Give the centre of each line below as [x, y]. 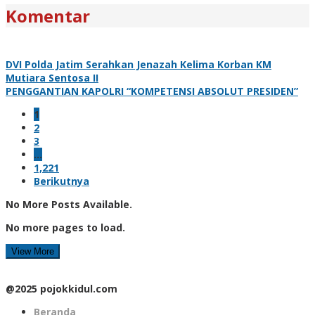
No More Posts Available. [69, 204]
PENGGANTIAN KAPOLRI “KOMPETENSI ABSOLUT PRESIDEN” [152, 91]
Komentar [48, 15]
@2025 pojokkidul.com [62, 288]
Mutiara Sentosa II [52, 77]
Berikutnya [62, 181]
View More [33, 251]
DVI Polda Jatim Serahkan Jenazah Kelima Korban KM [139, 64]
